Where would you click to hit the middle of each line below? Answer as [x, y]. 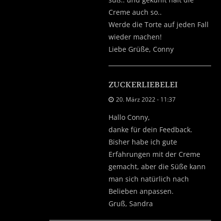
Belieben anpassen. [141, 191]
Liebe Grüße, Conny [141, 49]
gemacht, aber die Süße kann [157, 166]
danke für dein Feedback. [150, 129]
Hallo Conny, [129, 117]
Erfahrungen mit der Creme [154, 154]
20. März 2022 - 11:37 [146, 99]
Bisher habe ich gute [143, 142]
